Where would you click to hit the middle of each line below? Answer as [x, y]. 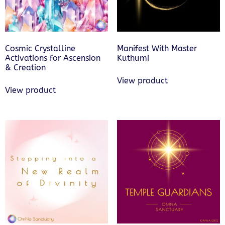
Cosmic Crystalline [40, 48]
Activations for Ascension [53, 58]
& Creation [25, 67]
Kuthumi [133, 58]
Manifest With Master [157, 48]
